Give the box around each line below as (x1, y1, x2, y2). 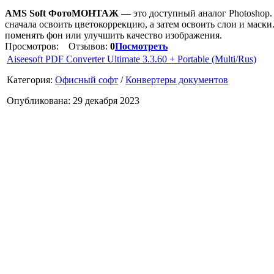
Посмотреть (115, 40, 168, 51)
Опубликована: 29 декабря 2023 (7, 95, 139, 106)
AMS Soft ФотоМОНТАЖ (5, 7, 119, 18)
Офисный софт (55, 74, 118, 85)
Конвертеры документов (125, 74, 228, 85)
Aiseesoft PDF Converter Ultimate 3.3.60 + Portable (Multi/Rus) (7, 53, 256, 64)
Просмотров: (5, 40, 61, 51)
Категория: (7, 74, 55, 85)
